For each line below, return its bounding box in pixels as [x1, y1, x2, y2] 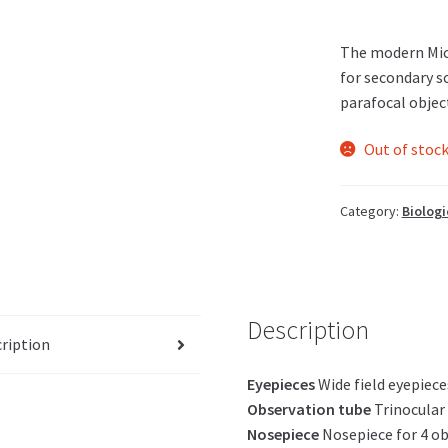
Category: [339, 201, 402, 220]
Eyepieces [247, 374, 319, 394]
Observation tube [247, 399, 372, 419]
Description [247, 314, 370, 347]
